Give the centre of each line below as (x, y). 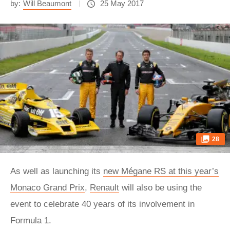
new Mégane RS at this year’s (161, 171)
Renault (104, 188)
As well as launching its (57, 171)
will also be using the (160, 188)
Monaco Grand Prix (47, 188)
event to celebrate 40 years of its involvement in (102, 204)
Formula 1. (32, 221)
